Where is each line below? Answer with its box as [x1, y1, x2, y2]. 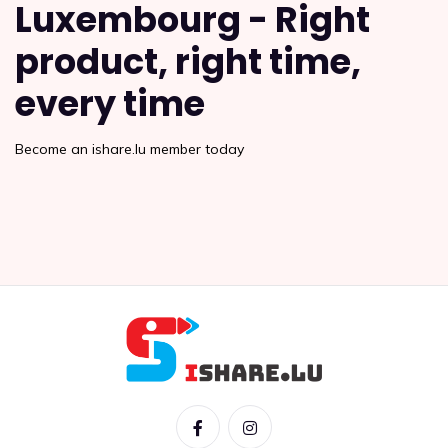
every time [15, 79, 205, 128]
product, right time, [15, 37, 361, 86]
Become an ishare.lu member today [15, 140, 244, 158]
